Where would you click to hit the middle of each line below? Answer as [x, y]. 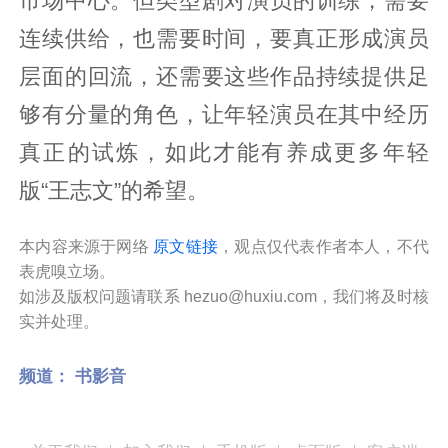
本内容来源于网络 [86, 246]
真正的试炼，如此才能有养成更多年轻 [224, 152]
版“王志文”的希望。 [114, 190]
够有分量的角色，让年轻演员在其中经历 [224, 114]
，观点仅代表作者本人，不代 [323, 246]
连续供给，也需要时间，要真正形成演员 [224, 38]
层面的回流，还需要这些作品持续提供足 [224, 76]
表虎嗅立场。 [67, 271]
